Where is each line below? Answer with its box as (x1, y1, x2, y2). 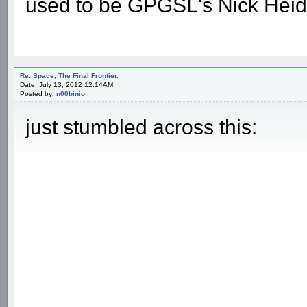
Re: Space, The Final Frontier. (20, 71, 119, 79)
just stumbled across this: (25, 115, 257, 138)
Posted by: (20, 89, 56, 97)
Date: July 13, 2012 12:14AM (20, 80, 113, 88)
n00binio (56, 89, 85, 97)
